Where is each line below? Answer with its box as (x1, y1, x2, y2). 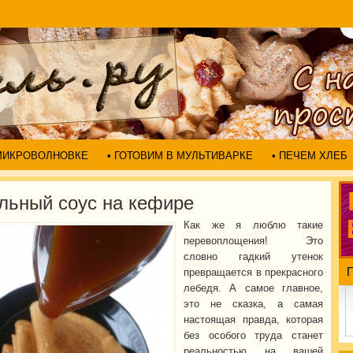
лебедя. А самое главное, (184, 282, 323, 294)
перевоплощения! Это (184, 235, 323, 247)
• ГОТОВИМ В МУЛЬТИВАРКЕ (107, 150, 253, 162)
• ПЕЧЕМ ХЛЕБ (272, 150, 347, 162)
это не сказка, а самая (184, 298, 323, 310)
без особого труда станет (184, 329, 323, 341)
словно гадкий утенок (184, 251, 323, 262)
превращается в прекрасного (184, 266, 323, 278)
